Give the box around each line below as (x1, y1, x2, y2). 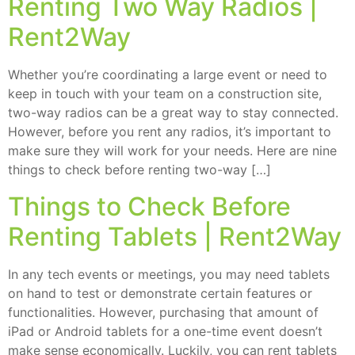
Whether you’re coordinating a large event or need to (8, 67, 327, 83)
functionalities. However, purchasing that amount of (8, 304, 319, 321)
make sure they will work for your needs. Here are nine (8, 143, 337, 159)
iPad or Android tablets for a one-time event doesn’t (8, 323, 323, 340)
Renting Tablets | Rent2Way (8, 221, 342, 253)
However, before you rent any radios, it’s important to (8, 124, 331, 140)
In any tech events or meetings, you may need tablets (8, 266, 330, 283)
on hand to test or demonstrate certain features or (8, 285, 312, 302)
